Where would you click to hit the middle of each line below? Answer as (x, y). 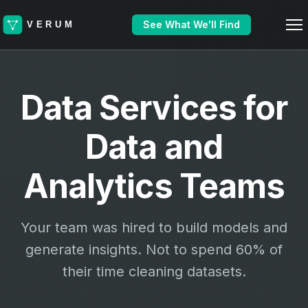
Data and (154, 147)
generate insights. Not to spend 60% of (154, 250)
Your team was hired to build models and (154, 228)
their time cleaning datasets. (154, 272)
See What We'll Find (191, 24)
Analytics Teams (154, 186)
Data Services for (154, 108)
